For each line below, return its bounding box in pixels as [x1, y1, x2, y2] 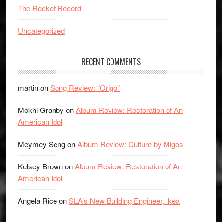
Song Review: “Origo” [50, 82, 120, 93]
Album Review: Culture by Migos [77, 139, 183, 149]
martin [17, 82, 38, 93]
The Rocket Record [17, 3, 81, 13]
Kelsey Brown [17, 161, 63, 171]
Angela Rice [17, 195, 57, 206]
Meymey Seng [17, 139, 65, 149]
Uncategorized [17, 25, 65, 36]
